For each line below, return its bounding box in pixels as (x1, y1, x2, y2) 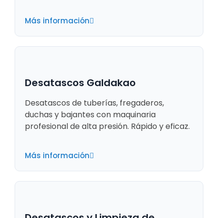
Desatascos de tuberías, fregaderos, (25, 97, 164, 109)
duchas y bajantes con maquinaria (25, 109, 156, 121)
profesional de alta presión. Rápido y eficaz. (25, 121, 190, 132)
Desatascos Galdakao (25, 76, 136, 90)
